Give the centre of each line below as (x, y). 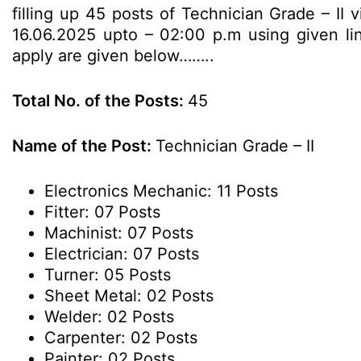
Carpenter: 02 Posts (121, 338)
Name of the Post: (84, 146)
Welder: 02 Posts (109, 317)
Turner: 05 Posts (108, 275)
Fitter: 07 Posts (102, 212)
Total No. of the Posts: (100, 101)
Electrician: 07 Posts (122, 254)
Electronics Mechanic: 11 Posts (161, 191)
